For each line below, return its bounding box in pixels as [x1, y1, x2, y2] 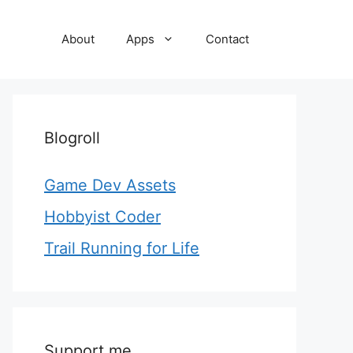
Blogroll [44, 128, 100, 147]
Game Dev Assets [44, 176, 176, 195]
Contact [206, 32, 249, 46]
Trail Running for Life [44, 239, 199, 258]
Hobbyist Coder [44, 207, 161, 226]
